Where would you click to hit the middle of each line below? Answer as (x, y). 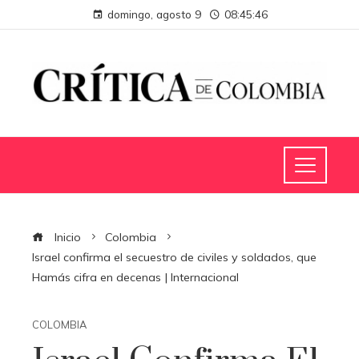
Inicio (66, 237)
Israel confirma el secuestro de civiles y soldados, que (174, 257)
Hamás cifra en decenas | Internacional (135, 277)
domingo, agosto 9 (154, 14)
